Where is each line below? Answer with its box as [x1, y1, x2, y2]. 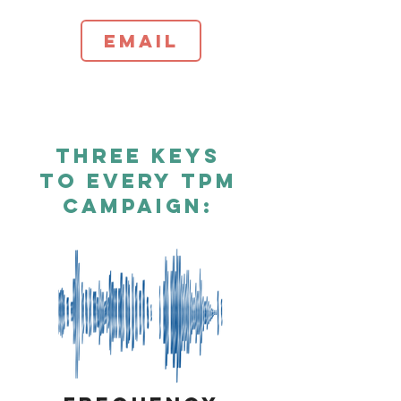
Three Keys [55, 143, 220, 168]
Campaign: [62, 193, 214, 218]
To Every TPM [38, 168, 237, 193]
